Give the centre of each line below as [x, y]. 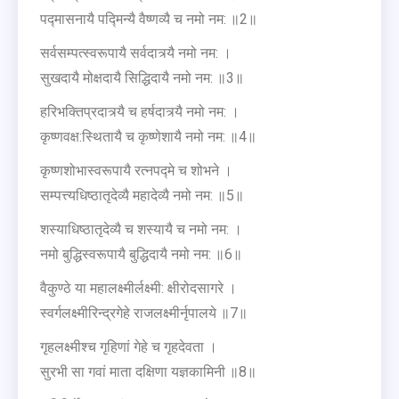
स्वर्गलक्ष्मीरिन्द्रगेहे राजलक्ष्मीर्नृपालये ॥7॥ [144, 313]
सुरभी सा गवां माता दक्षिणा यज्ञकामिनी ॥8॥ [148, 371]
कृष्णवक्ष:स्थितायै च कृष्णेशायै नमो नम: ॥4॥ [148, 136]
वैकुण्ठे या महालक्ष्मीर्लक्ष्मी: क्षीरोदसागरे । [138, 288]
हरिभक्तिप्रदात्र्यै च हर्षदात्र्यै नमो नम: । [140, 111]
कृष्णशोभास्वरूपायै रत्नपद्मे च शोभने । [136, 170]
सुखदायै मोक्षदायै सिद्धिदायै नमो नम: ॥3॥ [142, 77]
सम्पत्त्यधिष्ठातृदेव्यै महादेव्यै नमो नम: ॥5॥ [142, 195]
